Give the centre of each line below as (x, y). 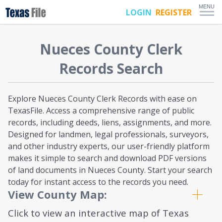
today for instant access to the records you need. (98, 182)
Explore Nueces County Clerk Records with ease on (102, 99)
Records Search (111, 68)
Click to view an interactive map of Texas (98, 213)
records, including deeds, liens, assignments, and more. (110, 122)
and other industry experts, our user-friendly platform (109, 146)
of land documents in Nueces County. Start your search (110, 170)
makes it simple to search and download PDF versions (107, 158)
